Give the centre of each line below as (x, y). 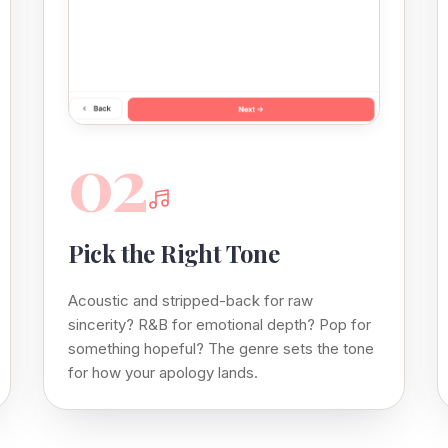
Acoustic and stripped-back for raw (190, 300)
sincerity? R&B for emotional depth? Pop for (219, 324)
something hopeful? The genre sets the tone (220, 348)
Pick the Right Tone (173, 252)
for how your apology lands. (162, 372)
